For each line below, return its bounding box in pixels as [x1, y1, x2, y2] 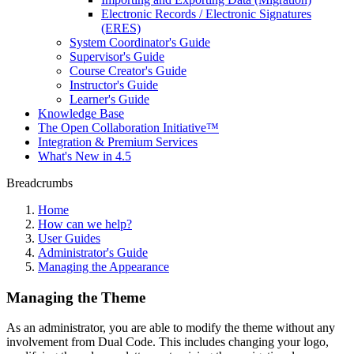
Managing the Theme [6, 288, 145, 306]
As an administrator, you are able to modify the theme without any [6, 321, 335, 335]
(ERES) [101, 21, 141, 35]
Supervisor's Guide [70, 50, 164, 63]
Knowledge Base [38, 107, 124, 120]
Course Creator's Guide [70, 64, 186, 77]
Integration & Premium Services [38, 135, 198, 149]
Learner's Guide [70, 92, 149, 106]
